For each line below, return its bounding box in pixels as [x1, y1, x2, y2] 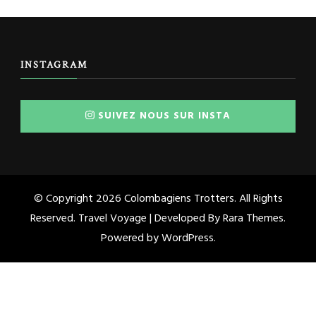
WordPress [161, 229, 214, 248]
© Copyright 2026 [33, 190, 124, 209]
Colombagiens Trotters [123, 190, 234, 209]
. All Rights [233, 190, 283, 209]
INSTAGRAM [20, 59, 87, 72]
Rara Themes [223, 209, 284, 229]
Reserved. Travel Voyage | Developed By [30, 209, 223, 229]
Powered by [100, 229, 162, 248]
